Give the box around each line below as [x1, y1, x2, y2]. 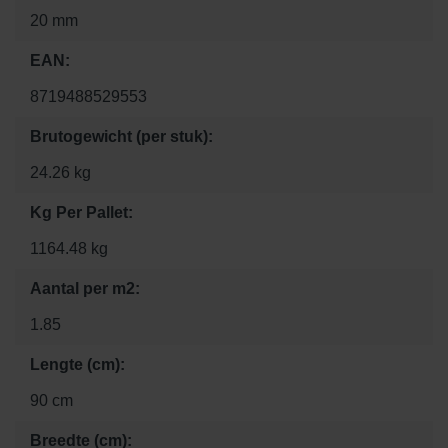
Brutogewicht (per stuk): [30, 127, 213, 145]
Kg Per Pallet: [30, 203, 133, 221]
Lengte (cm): [30, 355, 125, 373]
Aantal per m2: [30, 279, 140, 297]
